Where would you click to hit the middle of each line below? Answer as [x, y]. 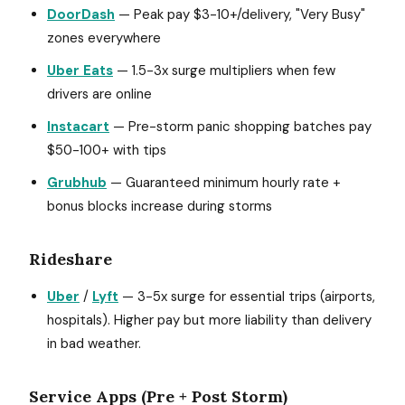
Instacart [78, 127]
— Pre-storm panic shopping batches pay [240, 127]
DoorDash [81, 14]
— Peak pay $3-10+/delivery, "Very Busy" [240, 14]
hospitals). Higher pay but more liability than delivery [209, 320]
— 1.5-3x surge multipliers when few [224, 71]
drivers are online [99, 94]
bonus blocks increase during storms [160, 206]
